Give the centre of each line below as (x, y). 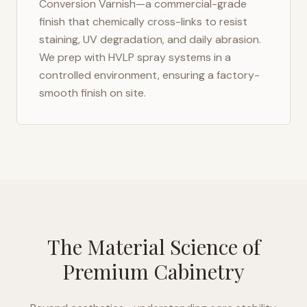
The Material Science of (153, 247)
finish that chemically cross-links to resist (143, 22)
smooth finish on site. (93, 93)
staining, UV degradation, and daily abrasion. (150, 39)
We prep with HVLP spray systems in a (135, 57)
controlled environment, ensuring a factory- (149, 75)
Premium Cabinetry (153, 271)
